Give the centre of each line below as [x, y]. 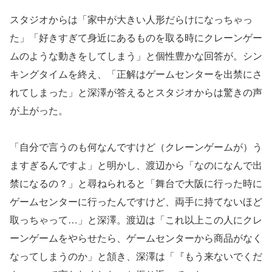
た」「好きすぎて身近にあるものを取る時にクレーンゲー [136, 38]
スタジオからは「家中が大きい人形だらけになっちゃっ [131, 19]
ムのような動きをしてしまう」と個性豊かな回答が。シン [136, 56]
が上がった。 [39, 110]
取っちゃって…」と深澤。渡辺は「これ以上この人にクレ [136, 220]
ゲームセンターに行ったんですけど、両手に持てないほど [136, 202]
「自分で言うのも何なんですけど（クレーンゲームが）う [136, 147]
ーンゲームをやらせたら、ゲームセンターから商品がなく [136, 238]
